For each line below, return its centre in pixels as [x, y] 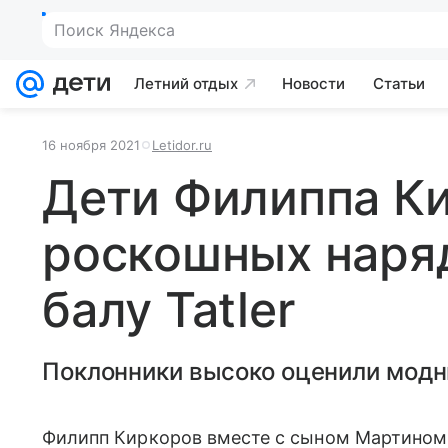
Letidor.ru [182, 145]
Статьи [399, 83]
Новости [313, 83]
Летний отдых [186, 83]
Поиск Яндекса [114, 30]
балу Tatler [168, 309]
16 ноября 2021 [91, 145]
